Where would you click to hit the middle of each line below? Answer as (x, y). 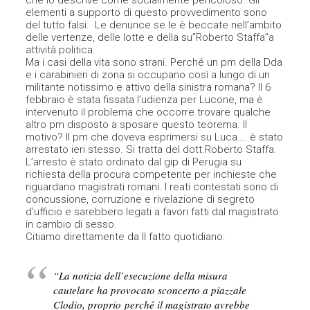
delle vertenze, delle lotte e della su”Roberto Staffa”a (150, 38)
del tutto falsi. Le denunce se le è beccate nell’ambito (154, 25)
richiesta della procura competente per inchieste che (152, 175)
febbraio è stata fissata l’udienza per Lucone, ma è (145, 100)
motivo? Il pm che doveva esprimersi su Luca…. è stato (155, 137)
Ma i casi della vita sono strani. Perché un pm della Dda (154, 63)
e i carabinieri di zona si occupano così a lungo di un (148, 75)
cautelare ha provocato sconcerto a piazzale (150, 290)
